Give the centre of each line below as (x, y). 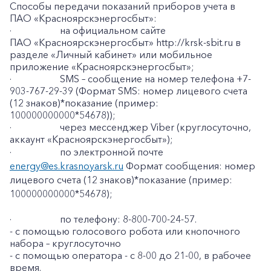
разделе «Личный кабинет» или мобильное (111, 54)
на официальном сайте (113, 30)
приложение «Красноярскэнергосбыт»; (102, 67)
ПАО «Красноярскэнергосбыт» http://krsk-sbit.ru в (125, 42)
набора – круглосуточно (65, 243)
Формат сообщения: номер (189, 166)
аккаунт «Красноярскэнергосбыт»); (91, 139)
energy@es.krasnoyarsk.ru (67, 166)
